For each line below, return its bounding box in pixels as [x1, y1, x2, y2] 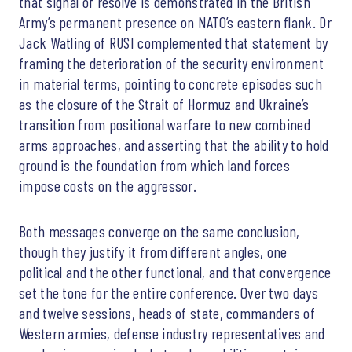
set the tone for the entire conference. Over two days [19, 282, 318, 302]
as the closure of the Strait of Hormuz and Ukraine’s [19, 93, 310, 113]
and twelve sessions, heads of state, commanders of [19, 302, 315, 322]
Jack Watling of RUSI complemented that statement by [19, 32, 328, 52]
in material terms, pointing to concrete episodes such [19, 73, 322, 93]
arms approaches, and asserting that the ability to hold [19, 134, 329, 154]
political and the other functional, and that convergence [19, 262, 332, 281]
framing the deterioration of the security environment [19, 53, 324, 72]
